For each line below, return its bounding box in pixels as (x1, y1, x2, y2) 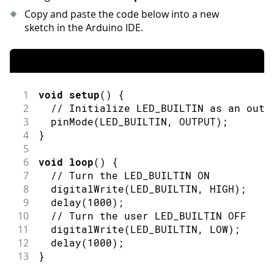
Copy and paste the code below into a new (24, 7, 219, 21)
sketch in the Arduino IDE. (24, 21, 143, 35)
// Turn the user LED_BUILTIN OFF (50, 209, 246, 223)
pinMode (50, 115, 94, 128)
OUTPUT (179, 115, 216, 128)
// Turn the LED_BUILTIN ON (50, 169, 210, 182)
